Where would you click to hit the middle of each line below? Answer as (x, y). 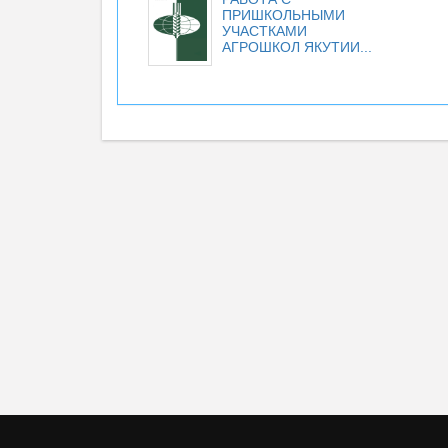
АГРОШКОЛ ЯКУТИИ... (297, 47)
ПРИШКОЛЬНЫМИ (283, 15)
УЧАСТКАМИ (264, 31)
